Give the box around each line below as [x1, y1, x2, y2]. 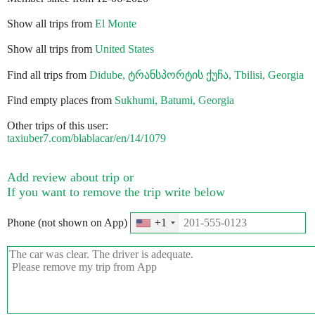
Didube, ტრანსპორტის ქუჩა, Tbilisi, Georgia [89, 69, 304, 82]
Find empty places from [7, 94, 115, 107]
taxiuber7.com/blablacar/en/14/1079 [7, 132, 166, 145]
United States [95, 43, 154, 56]
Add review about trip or [7, 170, 134, 185]
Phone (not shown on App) [7, 217, 130, 229]
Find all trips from [7, 69, 89, 82]
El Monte [95, 18, 136, 30]
